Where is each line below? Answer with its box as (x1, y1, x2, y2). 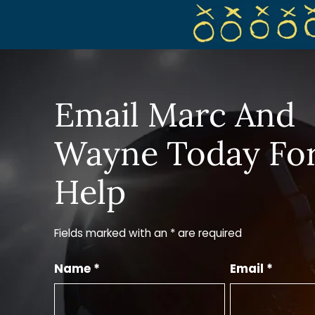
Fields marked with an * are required (54, 226, 243, 241)
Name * (54, 259, 101, 277)
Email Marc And (54, 94, 296, 136)
